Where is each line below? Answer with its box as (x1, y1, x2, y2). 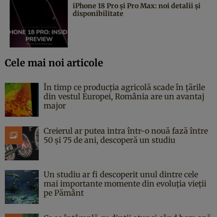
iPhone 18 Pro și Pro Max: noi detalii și (73, 1, 201, 11)
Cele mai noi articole (5, 57, 103, 69)
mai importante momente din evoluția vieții (44, 179, 206, 189)
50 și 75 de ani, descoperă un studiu (44, 135, 175, 145)
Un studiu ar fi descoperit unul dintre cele (44, 170, 198, 180)
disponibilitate (73, 9, 124, 18)
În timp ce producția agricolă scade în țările (44, 82, 205, 93)
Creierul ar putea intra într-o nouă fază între (44, 126, 208, 136)
